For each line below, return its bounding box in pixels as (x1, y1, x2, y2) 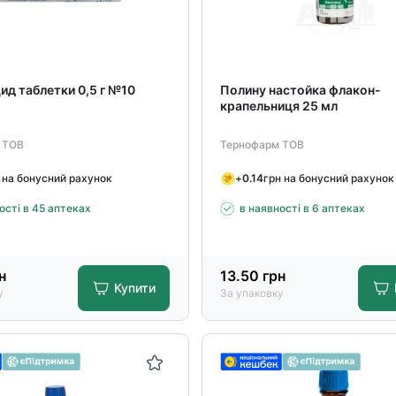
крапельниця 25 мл (219, 98, 338, 113)
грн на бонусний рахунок (263, 171, 394, 185)
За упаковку (219, 286, 284, 300)
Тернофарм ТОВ (219, 138, 304, 151)
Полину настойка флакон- (219, 82, 381, 97)
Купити (114, 280, 156, 295)
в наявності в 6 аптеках (239, 202, 365, 215)
